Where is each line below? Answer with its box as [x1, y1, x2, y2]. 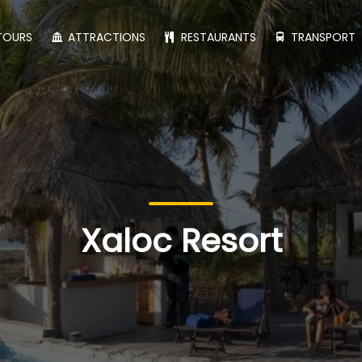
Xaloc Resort [80, 218, 282, 263]
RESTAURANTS [177, 29, 256, 45]
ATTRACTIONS [65, 29, 146, 45]
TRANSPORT [288, 29, 356, 45]
